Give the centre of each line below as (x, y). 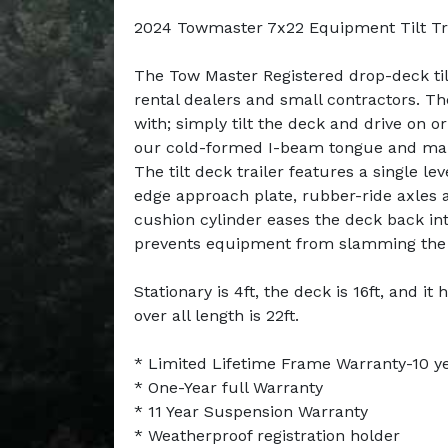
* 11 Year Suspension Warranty (251, 411)
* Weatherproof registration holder (267, 435)
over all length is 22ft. (216, 315)
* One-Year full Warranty (228, 387)
